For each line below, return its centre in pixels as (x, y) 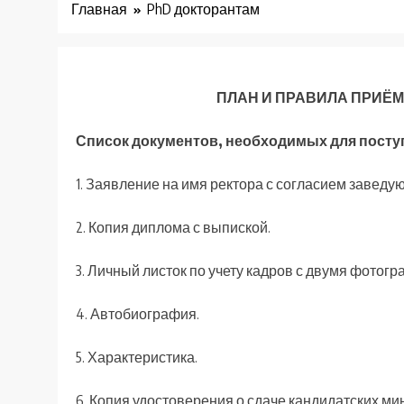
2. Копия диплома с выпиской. (173, 228)
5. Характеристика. (137, 358)
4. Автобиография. (138, 314)
